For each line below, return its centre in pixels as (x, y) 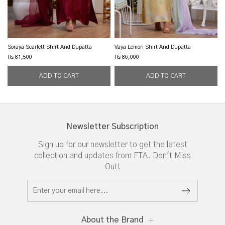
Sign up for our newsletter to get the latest (113, 145)
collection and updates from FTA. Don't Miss (113, 156)
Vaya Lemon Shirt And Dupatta (153, 47)
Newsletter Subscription (113, 127)
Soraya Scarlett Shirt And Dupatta (49, 47)
